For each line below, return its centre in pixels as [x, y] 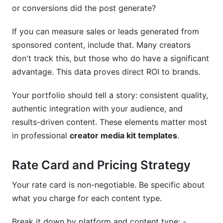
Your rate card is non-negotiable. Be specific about [108, 185]
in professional [41, 135]
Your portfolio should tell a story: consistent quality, [110, 95]
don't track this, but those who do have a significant [111, 58]
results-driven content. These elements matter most [110, 122]
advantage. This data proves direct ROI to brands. [106, 72]
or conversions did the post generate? [84, 8]
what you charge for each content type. [87, 198]
